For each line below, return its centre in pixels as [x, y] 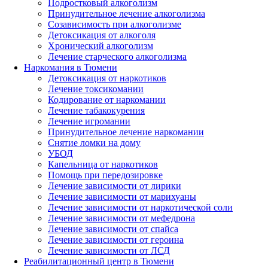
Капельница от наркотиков [103, 164]
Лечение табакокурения [96, 110]
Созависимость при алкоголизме [115, 24]
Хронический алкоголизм [100, 45]
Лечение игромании [89, 121]
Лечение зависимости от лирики [115, 185]
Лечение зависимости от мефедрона [121, 218]
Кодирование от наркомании [107, 99]
